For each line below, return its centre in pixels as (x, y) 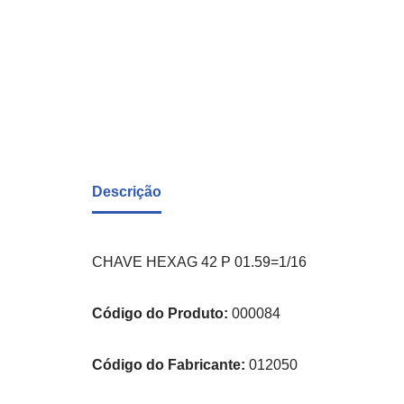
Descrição (127, 192)
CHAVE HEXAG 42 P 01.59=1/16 (199, 262)
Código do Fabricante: (169, 365)
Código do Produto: (162, 314)
